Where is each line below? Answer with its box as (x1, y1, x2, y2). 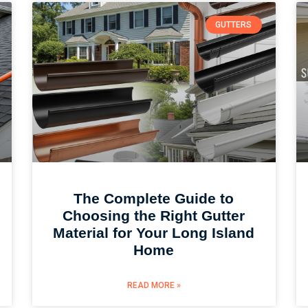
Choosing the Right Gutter (63, 208, 245, 224)
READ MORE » (126, 280, 181, 291)
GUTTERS (215, 20, 252, 30)
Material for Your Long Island (53, 225, 255, 241)
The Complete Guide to (74, 190, 234, 207)
